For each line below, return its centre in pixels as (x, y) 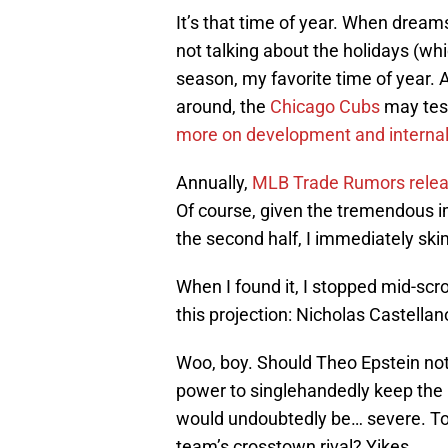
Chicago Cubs (325, 106)
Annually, (214, 182)
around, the (223, 106)
